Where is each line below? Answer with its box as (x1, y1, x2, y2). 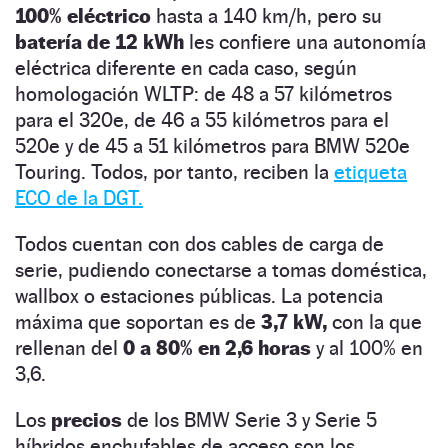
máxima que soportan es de (15, 309, 261, 334)
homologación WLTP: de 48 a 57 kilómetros (15, 81, 392, 106)
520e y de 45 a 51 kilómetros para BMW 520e (15, 133, 410, 158)
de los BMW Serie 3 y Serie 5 (122, 407, 377, 432)
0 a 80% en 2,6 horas (123, 335, 311, 360)
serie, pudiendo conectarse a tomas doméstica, (15, 257, 427, 282)
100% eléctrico (15, 3, 151, 28)
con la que (327, 309, 422, 334)
